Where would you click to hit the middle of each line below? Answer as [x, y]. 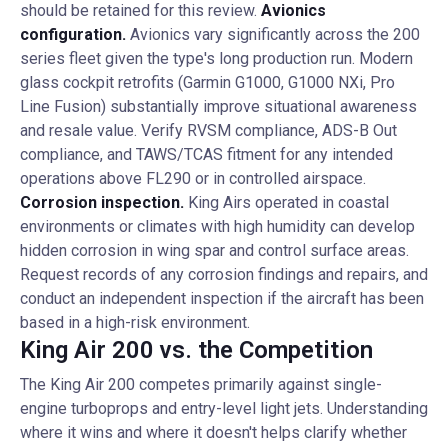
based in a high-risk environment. [135, 322]
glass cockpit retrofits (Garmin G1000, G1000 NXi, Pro [207, 82]
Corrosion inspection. [102, 202]
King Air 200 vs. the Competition [196, 350]
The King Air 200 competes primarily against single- [201, 384]
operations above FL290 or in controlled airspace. [193, 178]
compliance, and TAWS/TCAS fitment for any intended [206, 154]
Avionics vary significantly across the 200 [273, 34]
